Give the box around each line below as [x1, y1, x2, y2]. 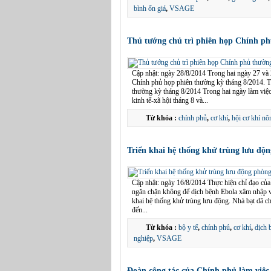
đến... [132, 206, 149, 214]
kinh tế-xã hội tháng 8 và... [132, 96, 210, 105]
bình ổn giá [134, 4, 166, 13]
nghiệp [134, 234, 153, 243]
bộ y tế [178, 223, 198, 232]
